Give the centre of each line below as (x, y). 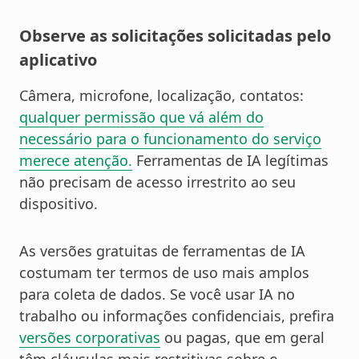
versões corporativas (90, 338)
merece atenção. (76, 161)
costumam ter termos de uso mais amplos (164, 273)
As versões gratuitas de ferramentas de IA (162, 251)
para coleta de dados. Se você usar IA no (157, 294)
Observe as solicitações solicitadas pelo (175, 36)
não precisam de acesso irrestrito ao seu (157, 182)
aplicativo (58, 60)
